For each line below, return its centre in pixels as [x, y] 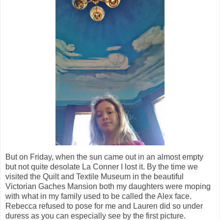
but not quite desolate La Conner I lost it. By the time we [102, 167]
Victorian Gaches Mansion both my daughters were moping [108, 187]
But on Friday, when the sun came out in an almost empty [104, 157]
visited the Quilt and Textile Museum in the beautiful [95, 177]
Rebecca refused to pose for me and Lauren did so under [104, 206]
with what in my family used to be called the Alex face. [98, 196]
